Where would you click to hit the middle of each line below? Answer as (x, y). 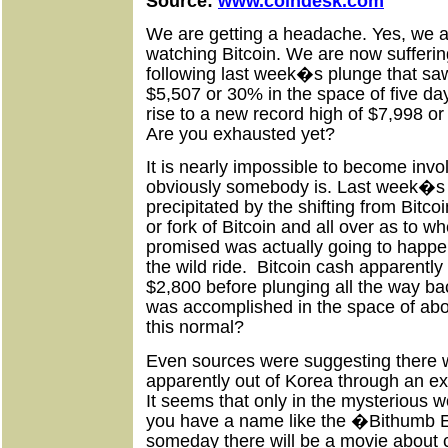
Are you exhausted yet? (240, 133)
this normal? (195, 327)
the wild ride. (199, 267)
